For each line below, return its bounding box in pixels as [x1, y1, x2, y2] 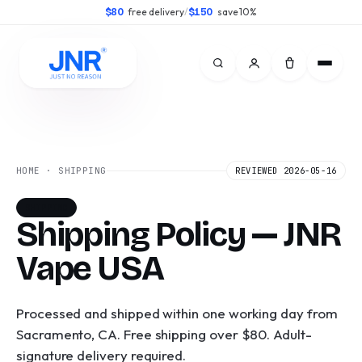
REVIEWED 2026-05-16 [235, 165, 337, 176]
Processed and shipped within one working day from [16, 305, 338, 322]
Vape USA [16, 248, 164, 288]
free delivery [128, 6, 184, 18]
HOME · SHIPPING [16, 164, 107, 176]
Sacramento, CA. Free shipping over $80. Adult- [16, 326, 312, 343]
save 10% [217, 6, 258, 18]
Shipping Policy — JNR [16, 214, 342, 255]
